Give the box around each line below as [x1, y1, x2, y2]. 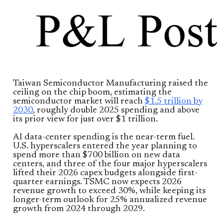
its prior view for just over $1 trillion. [13, 115, 158, 124]
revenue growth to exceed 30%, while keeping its [13, 187, 206, 196]
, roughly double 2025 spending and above [33, 106, 200, 115]
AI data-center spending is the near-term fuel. [13, 133, 195, 142]
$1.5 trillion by [145, 97, 203, 107]
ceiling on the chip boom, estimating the [13, 88, 172, 98]
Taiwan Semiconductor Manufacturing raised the [13, 79, 208, 89]
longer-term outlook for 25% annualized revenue [13, 196, 207, 205]
